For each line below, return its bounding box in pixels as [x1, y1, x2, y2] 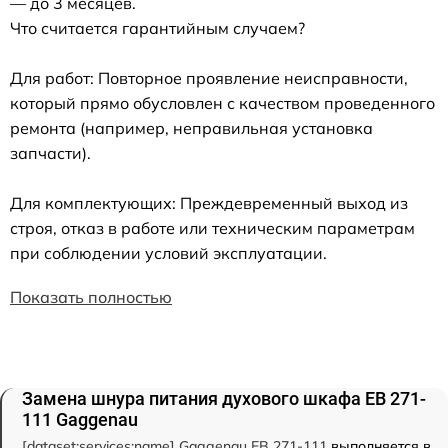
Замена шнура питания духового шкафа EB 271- [22, 388, 426, 409]
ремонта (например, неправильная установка [10, 118, 373, 138]
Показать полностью [10, 287, 172, 307]
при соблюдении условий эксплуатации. [10, 243, 327, 263]
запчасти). [10, 143, 91, 163]
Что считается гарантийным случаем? [10, 18, 305, 38]
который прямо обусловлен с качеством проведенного [10, 93, 435, 113]
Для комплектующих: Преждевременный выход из [10, 193, 408, 213]
